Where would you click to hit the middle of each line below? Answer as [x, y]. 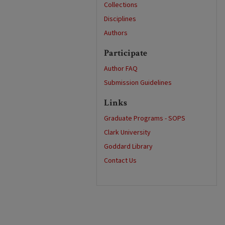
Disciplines [120, 19]
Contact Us [120, 161]
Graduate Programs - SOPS [145, 119]
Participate [126, 53]
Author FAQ [121, 69]
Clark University [127, 133]
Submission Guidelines [138, 83]
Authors [116, 33]
